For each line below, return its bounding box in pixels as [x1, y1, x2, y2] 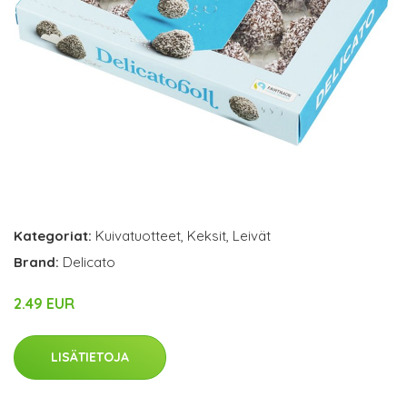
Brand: [14, 253, 63, 271]
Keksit [187, 227, 226, 244]
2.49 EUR [14, 294, 74, 313]
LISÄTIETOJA [51, 349, 129, 365]
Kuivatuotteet [95, 227, 181, 244]
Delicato [63, 253, 115, 271]
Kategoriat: [14, 227, 92, 244]
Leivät [233, 227, 271, 244]
